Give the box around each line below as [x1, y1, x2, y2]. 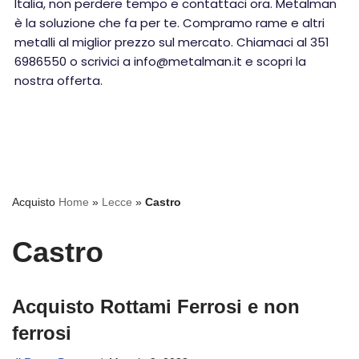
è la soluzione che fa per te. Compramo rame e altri [14, 14, 325, 31]
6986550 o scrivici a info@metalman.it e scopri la [14, 53, 306, 70]
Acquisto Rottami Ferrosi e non [12, 296, 300, 317]
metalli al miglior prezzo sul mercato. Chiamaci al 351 [14, 34, 329, 50]
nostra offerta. [14, 72, 103, 89]
